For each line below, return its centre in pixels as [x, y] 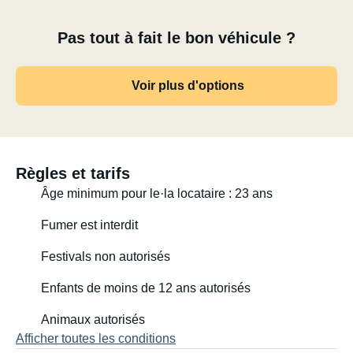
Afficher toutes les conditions [96, 338]
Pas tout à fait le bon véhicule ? [176, 38]
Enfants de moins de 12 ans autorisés [146, 288]
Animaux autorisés [93, 320]
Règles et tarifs [73, 173]
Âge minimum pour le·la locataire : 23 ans [157, 193]
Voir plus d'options [188, 85]
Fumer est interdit [89, 225]
